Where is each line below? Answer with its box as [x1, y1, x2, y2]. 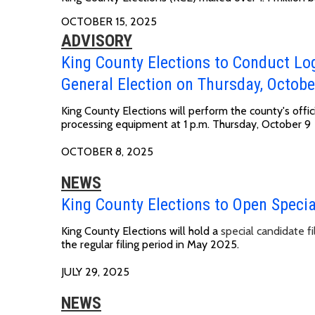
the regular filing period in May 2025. [61, 237, 239, 251]
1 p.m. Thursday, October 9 [184, 117, 311, 131]
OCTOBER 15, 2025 [61, 14, 157, 28]
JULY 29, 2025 [61, 264, 129, 278]
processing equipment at [61, 117, 184, 131]
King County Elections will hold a [61, 224, 221, 238]
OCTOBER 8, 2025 [61, 144, 153, 158]
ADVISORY [61, 30, 132, 51]
